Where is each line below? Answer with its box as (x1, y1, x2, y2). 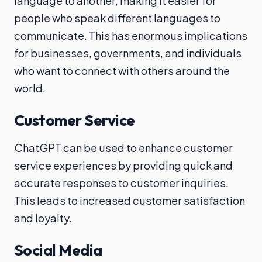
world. (14, 81, 46, 95)
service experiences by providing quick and (14, 158, 233, 172)
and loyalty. (14, 211, 72, 225)
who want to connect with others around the (14, 64, 230, 77)
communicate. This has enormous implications (14, 29, 247, 42)
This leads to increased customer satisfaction (14, 194, 245, 207)
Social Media (14, 240, 102, 260)
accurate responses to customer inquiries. (14, 176, 229, 189)
